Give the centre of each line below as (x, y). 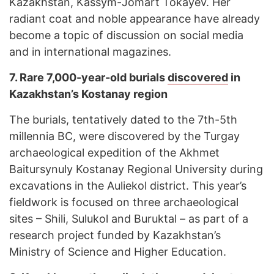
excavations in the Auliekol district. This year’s (128, 186)
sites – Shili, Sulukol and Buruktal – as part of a (129, 219)
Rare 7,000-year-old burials (94, 78)
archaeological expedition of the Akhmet (114, 153)
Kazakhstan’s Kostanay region (88, 94)
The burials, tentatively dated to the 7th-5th (123, 120)
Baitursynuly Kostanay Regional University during (136, 169)
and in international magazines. (90, 52)
